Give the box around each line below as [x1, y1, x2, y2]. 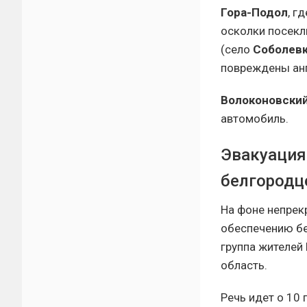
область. [221, 258, 267, 272]
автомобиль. [221, 112, 288, 125]
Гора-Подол [221, 5, 288, 19]
